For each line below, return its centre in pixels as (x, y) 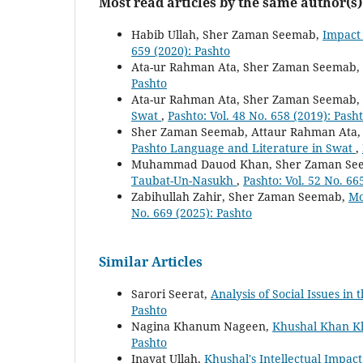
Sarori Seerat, (171, 294)
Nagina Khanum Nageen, (202, 327)
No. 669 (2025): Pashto (192, 213)
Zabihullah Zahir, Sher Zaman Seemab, (240, 197)
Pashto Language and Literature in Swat (243, 148)
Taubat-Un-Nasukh (184, 181)
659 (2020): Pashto (181, 51)
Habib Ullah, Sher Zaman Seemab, (227, 35)
